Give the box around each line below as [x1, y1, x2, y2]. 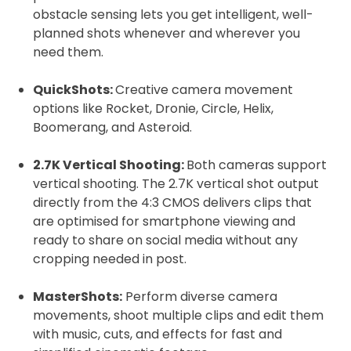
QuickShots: [33, 81, 115, 100]
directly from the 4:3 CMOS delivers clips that [33, 194, 312, 212]
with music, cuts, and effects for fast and [33, 325, 282, 344]
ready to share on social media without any [33, 231, 298, 250]
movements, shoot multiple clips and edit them [33, 306, 324, 325]
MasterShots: [33, 288, 122, 306]
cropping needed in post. [33, 250, 186, 269]
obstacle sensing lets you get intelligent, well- [33, 5, 313, 24]
